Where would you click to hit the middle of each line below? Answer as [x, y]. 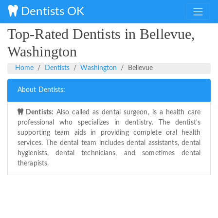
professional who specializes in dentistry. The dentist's [109, 123]
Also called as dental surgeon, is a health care [127, 113]
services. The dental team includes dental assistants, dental [109, 143]
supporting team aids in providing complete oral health [109, 133]
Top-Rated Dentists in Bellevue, [101, 34]
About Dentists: [42, 90]
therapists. [33, 164]
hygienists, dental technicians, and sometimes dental [109, 154]
